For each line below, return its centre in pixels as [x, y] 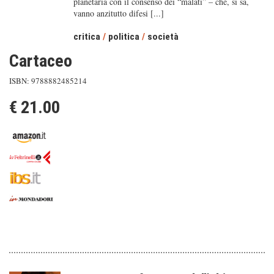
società [163, 37]
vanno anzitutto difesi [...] [118, 13]
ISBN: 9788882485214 [48, 81]
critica [87, 37]
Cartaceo [41, 61]
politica [124, 37]
